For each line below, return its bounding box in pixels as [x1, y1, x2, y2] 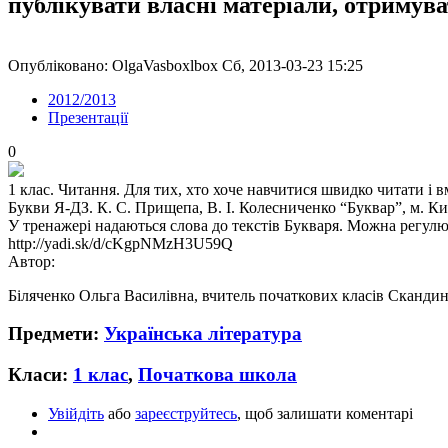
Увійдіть [48, 404, 104, 422]
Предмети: [8, 323, 104, 345]
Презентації [48, 108, 128, 126]
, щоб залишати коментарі [237, 404, 413, 422]
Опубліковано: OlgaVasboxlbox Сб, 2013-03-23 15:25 [8, 56, 363, 74]
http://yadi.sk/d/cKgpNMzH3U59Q [8, 234, 233, 252]
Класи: [8, 364, 73, 385]
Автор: [8, 252, 59, 270]
